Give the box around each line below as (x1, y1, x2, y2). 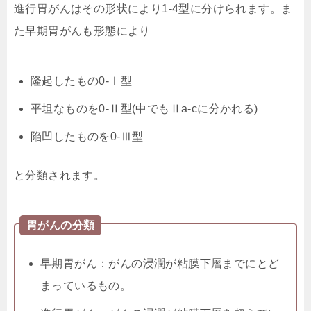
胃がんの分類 (26, 219, 95, 231)
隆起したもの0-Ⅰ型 (31, 74, 132, 87)
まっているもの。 (40, 279, 132, 292)
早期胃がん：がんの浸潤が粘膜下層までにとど (40, 257, 280, 269)
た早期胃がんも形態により (14, 24, 151, 37)
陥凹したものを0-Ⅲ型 (31, 130, 144, 142)
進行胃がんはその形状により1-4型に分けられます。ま (14, 2, 293, 15)
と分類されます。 (14, 169, 106, 181)
